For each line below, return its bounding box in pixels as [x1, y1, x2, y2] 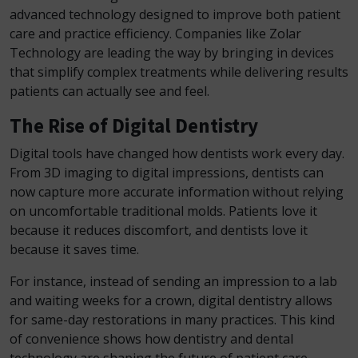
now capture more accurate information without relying [10, 183, 344, 201]
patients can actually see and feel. [10, 82, 209, 100]
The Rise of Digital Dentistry [10, 113, 258, 138]
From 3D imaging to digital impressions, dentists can [10, 164, 324, 181]
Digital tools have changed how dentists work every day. [10, 145, 344, 162]
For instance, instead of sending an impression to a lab [10, 272, 337, 290]
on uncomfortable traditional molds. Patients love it [10, 202, 317, 220]
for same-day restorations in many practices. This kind [10, 311, 335, 328]
